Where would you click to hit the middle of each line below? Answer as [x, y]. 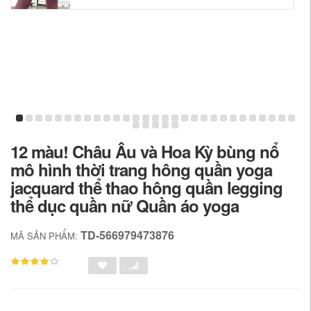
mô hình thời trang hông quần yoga [141, 169]
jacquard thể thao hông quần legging [146, 187]
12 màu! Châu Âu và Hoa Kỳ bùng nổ [145, 151]
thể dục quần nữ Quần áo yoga [125, 205]
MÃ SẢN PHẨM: [45, 236]
